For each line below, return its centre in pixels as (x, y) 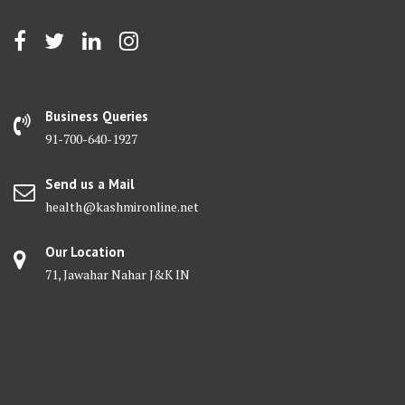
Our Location (85, 252)
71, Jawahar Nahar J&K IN (118, 274)
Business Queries (97, 116)
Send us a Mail (90, 184)
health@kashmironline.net (122, 207)
